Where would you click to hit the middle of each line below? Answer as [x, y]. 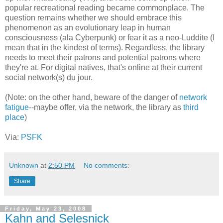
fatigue [17, 107]
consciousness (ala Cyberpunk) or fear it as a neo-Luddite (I [110, 37]
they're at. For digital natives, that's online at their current [104, 67]
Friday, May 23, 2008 [46, 208]
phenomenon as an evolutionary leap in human [88, 27]
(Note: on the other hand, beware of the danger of [92, 97]
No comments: [107, 165]
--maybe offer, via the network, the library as [106, 107]
